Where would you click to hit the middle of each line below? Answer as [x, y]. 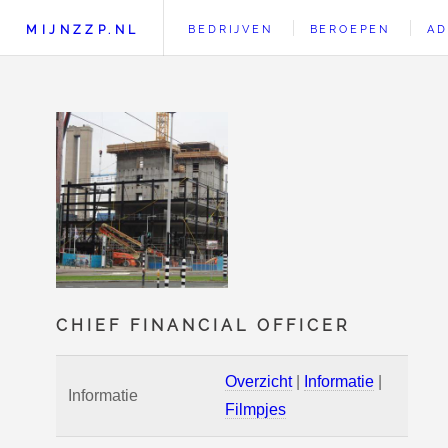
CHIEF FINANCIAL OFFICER [203, 325]
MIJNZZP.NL [83, 29]
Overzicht [258, 381]
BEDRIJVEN [230, 29]
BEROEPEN [349, 29]
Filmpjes [255, 409]
